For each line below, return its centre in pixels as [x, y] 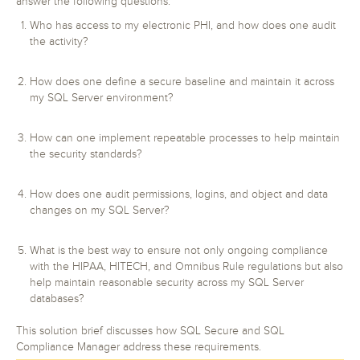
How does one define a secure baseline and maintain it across [182, 82]
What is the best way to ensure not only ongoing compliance [179, 251]
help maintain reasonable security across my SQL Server [167, 283]
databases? [57, 299]
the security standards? [86, 154]
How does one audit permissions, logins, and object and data [179, 194]
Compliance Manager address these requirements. [139, 347]
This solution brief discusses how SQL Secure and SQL [150, 331]
